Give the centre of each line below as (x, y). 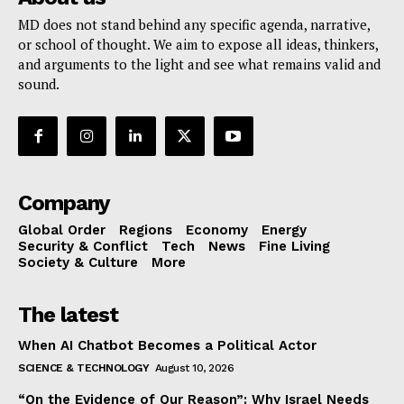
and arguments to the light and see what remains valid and (199, 64)
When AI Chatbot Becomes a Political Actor (167, 346)
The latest (68, 315)
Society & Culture (78, 263)
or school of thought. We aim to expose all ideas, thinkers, (198, 44)
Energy (284, 230)
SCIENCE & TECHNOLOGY (83, 368)
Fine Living (294, 247)
